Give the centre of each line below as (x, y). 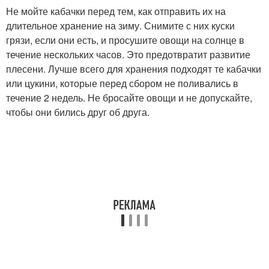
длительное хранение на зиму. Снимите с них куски (120, 26)
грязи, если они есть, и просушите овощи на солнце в (125, 40)
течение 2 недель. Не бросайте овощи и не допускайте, (129, 98)
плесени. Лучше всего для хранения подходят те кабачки (134, 69)
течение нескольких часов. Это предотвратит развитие (128, 55)
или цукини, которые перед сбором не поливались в (122, 83)
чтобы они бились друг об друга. (78, 112)
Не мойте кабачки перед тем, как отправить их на (116, 11)
